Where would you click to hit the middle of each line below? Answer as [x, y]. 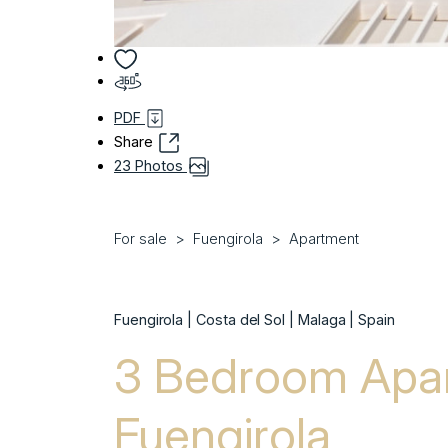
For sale [140, 238]
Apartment [324, 238]
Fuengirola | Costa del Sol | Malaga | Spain [254, 319]
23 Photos [150, 165]
